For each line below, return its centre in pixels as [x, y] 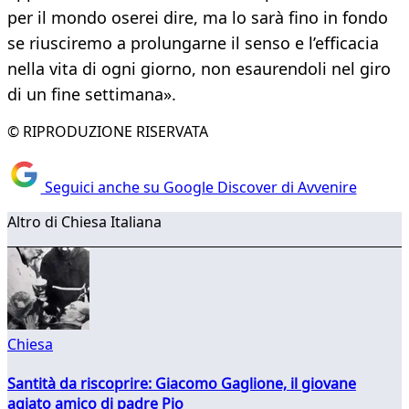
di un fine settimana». [92, 94]
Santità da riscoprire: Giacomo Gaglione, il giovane [182, 383]
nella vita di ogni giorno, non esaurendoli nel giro [199, 69]
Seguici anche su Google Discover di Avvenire [199, 187]
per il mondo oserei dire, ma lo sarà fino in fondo [198, 18]
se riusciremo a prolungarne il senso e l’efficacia [193, 43]
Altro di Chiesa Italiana [84, 221]
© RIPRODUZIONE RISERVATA [108, 132]
